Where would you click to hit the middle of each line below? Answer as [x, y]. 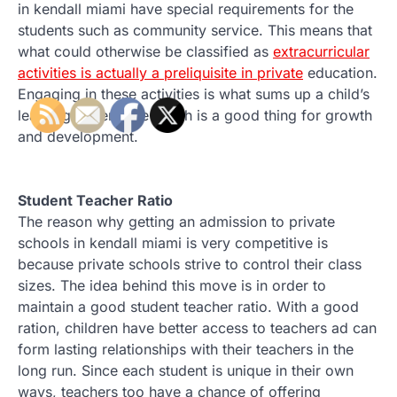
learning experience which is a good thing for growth [195, 115]
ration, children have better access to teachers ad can [197, 327]
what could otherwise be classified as [145, 51]
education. [340, 72]
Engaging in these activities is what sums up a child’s [194, 93]
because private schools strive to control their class [190, 264]
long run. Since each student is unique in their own [186, 370]
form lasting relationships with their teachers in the [186, 349]
